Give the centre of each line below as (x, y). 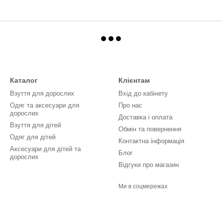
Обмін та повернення (150, 129)
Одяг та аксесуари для (45, 105)
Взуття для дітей (35, 125)
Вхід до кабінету (143, 93)
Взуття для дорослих (42, 93)
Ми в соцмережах (143, 186)
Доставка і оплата (145, 117)
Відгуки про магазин (149, 165)
